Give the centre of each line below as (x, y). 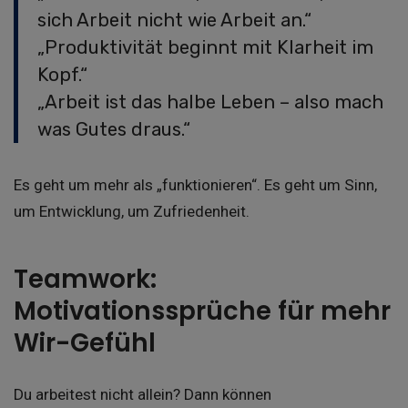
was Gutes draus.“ (113, 129)
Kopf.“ (62, 74)
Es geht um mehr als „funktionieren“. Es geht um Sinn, (195, 185)
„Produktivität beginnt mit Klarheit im (205, 47)
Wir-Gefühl (85, 342)
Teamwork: (85, 279)
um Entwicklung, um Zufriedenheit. (132, 212)
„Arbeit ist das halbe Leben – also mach (210, 102)
